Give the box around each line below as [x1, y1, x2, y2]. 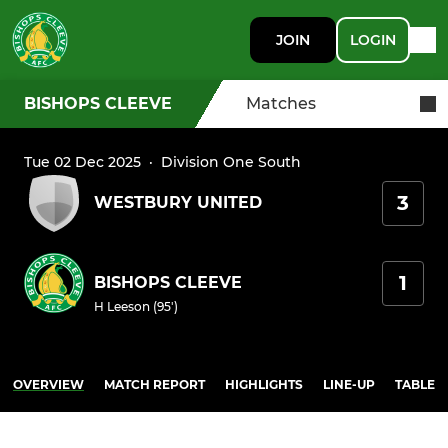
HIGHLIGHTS [225, 377, 303, 393]
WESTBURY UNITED [94, 193, 262, 213]
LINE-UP [323, 377, 375, 393]
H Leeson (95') [94, 299, 178, 315]
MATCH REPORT [104, 377, 205, 393]
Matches [246, 94, 316, 113]
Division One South [161, 153, 301, 172]
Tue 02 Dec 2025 [24, 153, 141, 172]
